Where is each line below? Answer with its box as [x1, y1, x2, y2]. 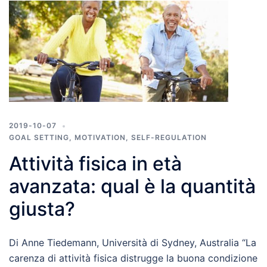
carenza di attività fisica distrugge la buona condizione [9, 252, 257, 265]
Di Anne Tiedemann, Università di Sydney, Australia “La [9, 237, 256, 249]
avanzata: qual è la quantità [9, 175, 256, 198]
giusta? [9, 197, 75, 221]
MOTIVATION [74, 133, 126, 142]
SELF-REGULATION [131, 133, 207, 142]
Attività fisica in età [9, 152, 182, 176]
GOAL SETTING [9, 133, 69, 142]
